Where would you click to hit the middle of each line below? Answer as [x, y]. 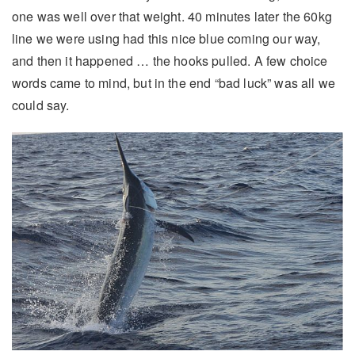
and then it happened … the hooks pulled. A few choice [170, 60]
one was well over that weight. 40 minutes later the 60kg [172, 16]
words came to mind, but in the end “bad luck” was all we [174, 82]
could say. [41, 105]
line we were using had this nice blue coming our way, [166, 38]
